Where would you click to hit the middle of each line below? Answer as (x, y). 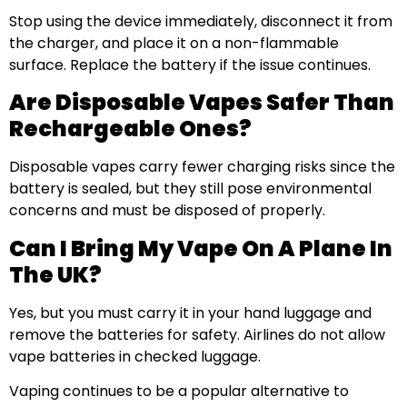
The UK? (55, 274)
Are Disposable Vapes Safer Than (202, 103)
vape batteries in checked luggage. (135, 356)
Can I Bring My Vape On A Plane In (201, 248)
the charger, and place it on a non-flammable (174, 43)
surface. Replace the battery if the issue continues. (190, 65)
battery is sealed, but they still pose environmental (190, 189)
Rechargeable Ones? (130, 129)
